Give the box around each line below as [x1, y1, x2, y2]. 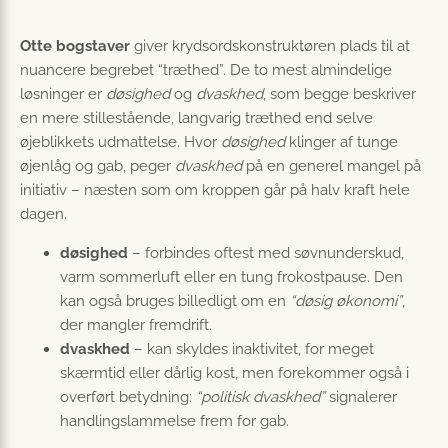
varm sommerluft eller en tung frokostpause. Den [60, 268, 403, 287]
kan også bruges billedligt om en [60, 292, 290, 311]
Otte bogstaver [20, 37, 130, 56]
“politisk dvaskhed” [196, 388, 325, 407]
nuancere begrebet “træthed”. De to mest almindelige [20, 61, 392, 80]
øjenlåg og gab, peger [20, 157, 175, 176]
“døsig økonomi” [290, 292, 402, 311]
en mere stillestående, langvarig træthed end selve [20, 109, 373, 128]
